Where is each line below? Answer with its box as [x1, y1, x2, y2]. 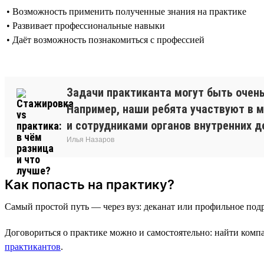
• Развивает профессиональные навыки [6, 20, 165, 31]
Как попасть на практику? [5, 176, 174, 192]
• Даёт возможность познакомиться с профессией [6, 34, 204, 45]
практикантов [5, 241, 61, 252]
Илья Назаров [67, 135, 114, 144]
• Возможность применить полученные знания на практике [6, 6, 246, 16]
